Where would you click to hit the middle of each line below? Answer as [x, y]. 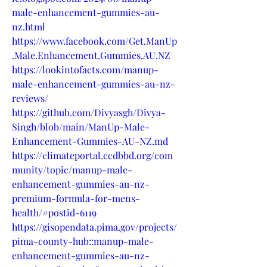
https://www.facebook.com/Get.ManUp [94, 41]
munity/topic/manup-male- [72, 169]
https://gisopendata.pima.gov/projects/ [94, 226]
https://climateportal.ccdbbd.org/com [92, 155]
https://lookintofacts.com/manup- [85, 69]
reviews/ [30, 98]
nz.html [29, 26]
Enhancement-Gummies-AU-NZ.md [90, 141]
